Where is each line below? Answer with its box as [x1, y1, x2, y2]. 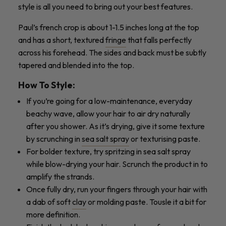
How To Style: [18, 79, 75, 91]
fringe [105, 35, 126, 45]
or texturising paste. [129, 134, 200, 144]
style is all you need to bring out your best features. [18, 2, 194, 12]
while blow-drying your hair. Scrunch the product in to [26, 159, 208, 169]
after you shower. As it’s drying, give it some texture [26, 121, 205, 132]
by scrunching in [26, 134, 82, 144]
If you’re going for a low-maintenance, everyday [26, 96, 192, 106]
